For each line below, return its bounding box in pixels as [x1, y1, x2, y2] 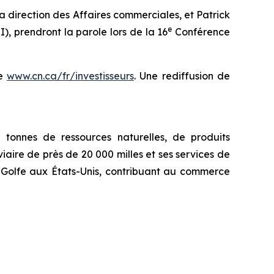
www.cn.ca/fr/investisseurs [6, 69, 134, 82]
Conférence [172, 25, 231, 38]
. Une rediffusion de [133, 69, 231, 82]
